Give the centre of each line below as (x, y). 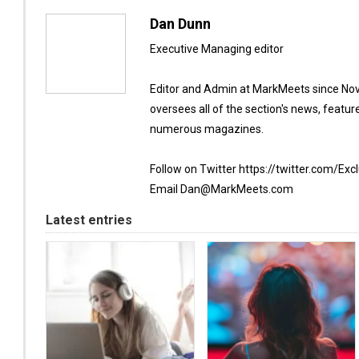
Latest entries (89, 220)
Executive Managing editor (217, 49)
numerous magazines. (207, 129)
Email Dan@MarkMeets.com (222, 189)
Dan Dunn (180, 24)
